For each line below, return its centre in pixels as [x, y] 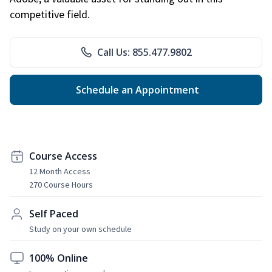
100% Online [59, 258]
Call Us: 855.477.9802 [144, 52]
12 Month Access [60, 171]
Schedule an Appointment [136, 90]
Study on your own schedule [80, 229]
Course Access [63, 156]
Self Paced [54, 213]
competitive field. [50, 14]
